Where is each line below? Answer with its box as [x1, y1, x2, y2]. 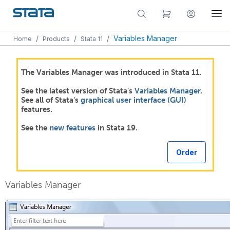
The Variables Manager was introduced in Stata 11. [21, 68, 202, 77]
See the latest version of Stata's [21, 86, 135, 95]
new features [49, 123, 95, 132]
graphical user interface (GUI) [80, 95, 186, 105]
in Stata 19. [95, 123, 138, 132]
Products [43, 35, 70, 43]
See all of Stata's [21, 95, 81, 105]
